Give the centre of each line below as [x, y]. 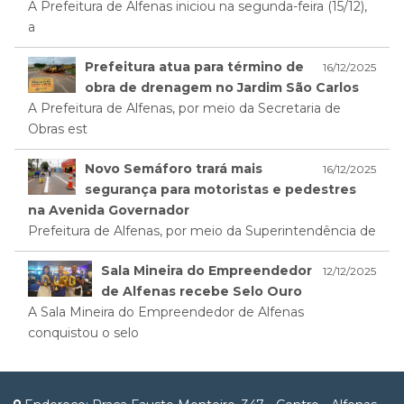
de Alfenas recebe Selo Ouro [202, 292]
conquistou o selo [83, 333]
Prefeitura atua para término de [195, 67]
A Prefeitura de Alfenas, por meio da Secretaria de [184, 109]
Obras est [58, 129]
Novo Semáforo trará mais [174, 169]
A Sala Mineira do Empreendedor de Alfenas [166, 312]
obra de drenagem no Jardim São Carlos [222, 88]
